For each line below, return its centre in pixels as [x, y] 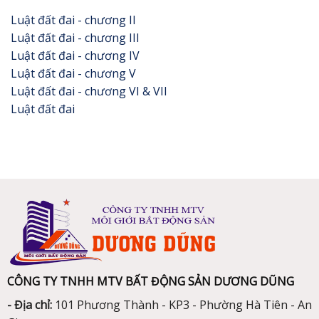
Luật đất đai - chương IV [75, 56]
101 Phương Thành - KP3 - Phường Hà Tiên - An [182, 305]
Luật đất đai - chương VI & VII [89, 91]
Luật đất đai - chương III [75, 38]
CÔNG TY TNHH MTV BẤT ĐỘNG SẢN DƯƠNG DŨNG [150, 282]
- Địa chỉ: [29, 305]
